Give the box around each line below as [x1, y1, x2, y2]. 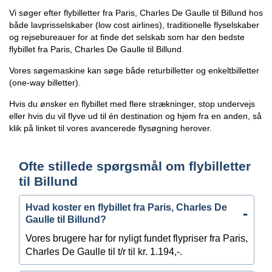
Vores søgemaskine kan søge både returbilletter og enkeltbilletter [9, 65, 259, 75]
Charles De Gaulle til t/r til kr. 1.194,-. [25, 246, 182, 257]
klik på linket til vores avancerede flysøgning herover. [9, 123, 212, 133]
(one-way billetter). [9, 77, 81, 87]
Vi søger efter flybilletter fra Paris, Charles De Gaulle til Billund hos [9, 7, 263, 18]
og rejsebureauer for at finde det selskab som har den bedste [9, 32, 245, 42]
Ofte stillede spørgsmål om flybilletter [19, 158, 251, 173]
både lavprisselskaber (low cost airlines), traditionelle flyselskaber [9, 19, 259, 30]
